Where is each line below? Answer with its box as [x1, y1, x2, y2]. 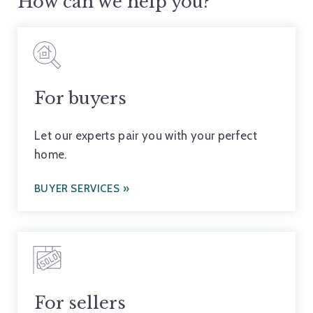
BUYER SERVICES [34, 182, 120, 196]
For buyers [34, 88, 126, 109]
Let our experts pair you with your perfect [34, 128, 258, 143]
